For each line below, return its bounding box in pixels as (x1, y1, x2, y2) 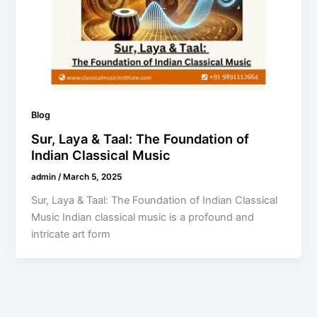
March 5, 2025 (63, 172, 122, 183)
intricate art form (31, 227, 111, 241)
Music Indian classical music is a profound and (31, 210, 255, 224)
